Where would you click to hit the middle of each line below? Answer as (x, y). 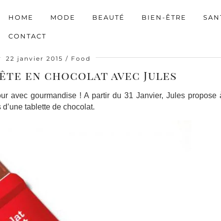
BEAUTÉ (109, 17)
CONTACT (27, 36)
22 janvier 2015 (35, 58)
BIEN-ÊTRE (164, 17)
